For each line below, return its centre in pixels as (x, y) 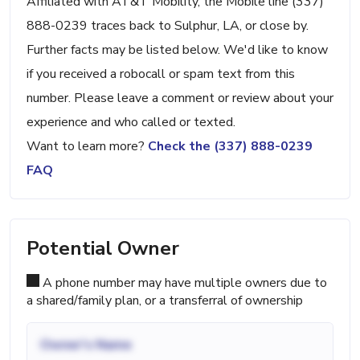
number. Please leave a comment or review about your (180, 98)
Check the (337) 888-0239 (230, 147)
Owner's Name (86, 345)
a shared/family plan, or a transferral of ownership (165, 301)
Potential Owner (103, 249)
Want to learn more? (87, 147)
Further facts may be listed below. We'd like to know (177, 50)
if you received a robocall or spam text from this (161, 74)
